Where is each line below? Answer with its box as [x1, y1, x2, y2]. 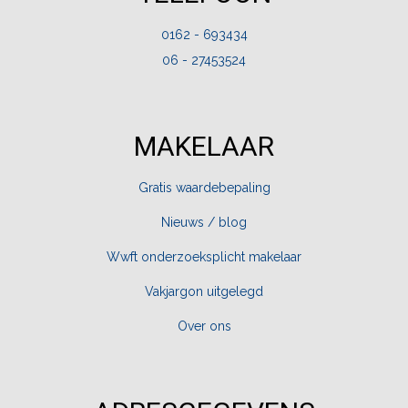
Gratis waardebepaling [138, 179, 270, 195]
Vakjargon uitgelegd [145, 283, 263, 299]
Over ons [177, 318, 231, 333]
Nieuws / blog [161, 214, 247, 229]
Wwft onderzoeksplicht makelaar [107, 249, 301, 264]
